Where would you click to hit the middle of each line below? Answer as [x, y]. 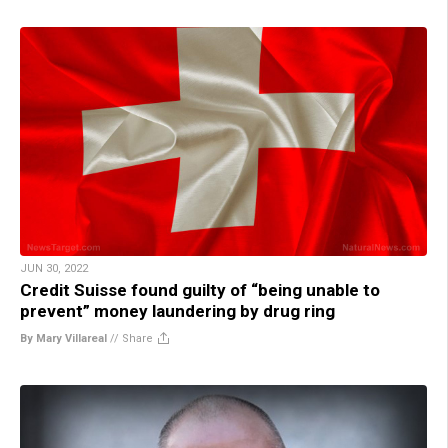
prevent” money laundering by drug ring [177, 310]
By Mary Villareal [63, 338]
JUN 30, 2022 [54, 268]
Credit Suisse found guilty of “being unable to [200, 289]
